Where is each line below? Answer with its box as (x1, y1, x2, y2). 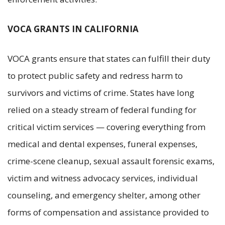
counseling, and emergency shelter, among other (8, 189, 200, 201)
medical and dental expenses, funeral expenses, (8, 138, 197, 150)
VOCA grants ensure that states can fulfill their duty (8, 52, 210, 64)
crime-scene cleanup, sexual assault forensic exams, (8, 155, 214, 167)
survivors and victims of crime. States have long (8, 86, 194, 98)
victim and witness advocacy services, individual (8, 172, 198, 184)
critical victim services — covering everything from (8, 121, 205, 133)
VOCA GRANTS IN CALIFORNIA (8, 23, 139, 35)
